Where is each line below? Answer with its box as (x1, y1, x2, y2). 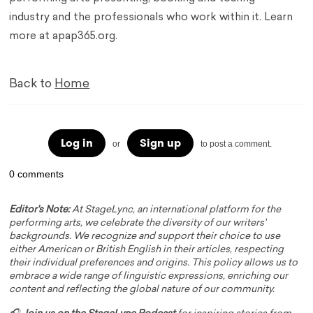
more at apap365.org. (9, 31, 118, 43)
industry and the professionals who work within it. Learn (9, 13, 293, 24)
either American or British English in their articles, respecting (9, 245, 284, 255)
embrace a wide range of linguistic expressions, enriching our (9, 272, 289, 282)
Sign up (139, 135, 181, 152)
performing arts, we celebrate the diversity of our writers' (9, 219, 266, 228)
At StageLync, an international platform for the (70, 205, 282, 215)
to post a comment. (200, 139, 272, 150)
